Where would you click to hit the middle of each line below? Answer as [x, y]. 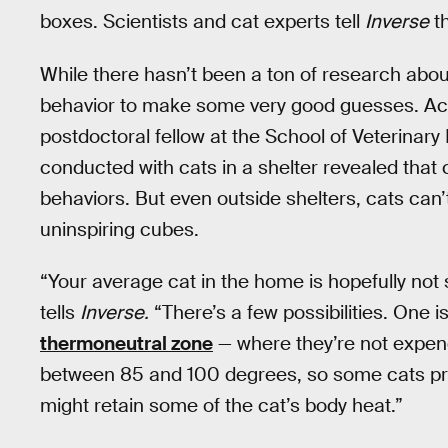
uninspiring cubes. [119, 229]
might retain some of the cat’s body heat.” [221, 406]
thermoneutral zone [126, 344]
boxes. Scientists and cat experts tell [202, 21]
